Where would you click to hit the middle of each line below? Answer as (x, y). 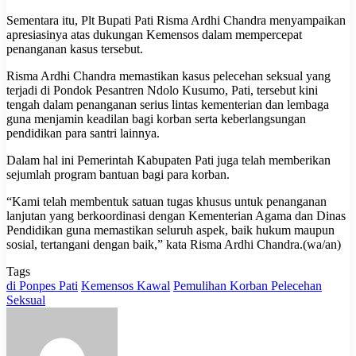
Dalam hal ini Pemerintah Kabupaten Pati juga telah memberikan (168, 160)
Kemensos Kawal (126, 285)
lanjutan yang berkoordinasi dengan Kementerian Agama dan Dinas (176, 215)
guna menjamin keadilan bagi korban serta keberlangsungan (156, 118)
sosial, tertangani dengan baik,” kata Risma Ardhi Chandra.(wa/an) (174, 244)
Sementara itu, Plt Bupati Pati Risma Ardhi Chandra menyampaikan (176, 20)
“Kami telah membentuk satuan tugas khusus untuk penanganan (166, 201)
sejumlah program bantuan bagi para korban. (118, 174)
